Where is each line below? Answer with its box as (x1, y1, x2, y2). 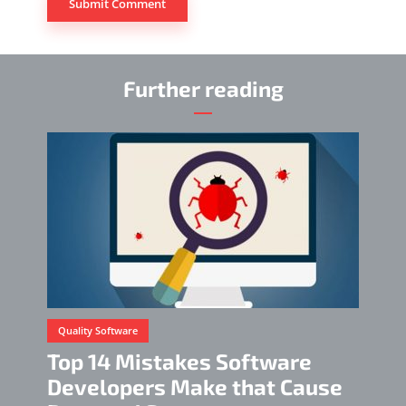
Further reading (122, 75, 284, 102)
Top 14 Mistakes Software (47, 348, 312, 375)
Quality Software (58, 324, 138, 338)
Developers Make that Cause (47, 373, 343, 401)
